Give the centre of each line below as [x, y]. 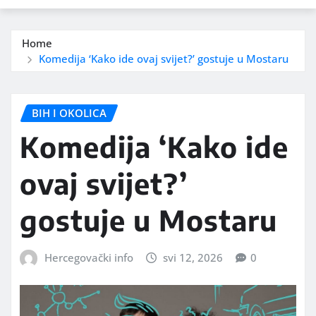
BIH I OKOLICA [69, 113]
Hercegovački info [89, 258]
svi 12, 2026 [193, 258]
